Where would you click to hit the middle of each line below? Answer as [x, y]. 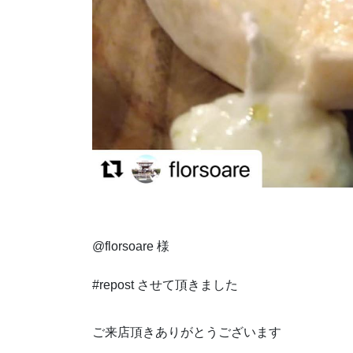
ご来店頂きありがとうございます [187, 333]
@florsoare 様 [131, 247]
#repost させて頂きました [165, 285]
